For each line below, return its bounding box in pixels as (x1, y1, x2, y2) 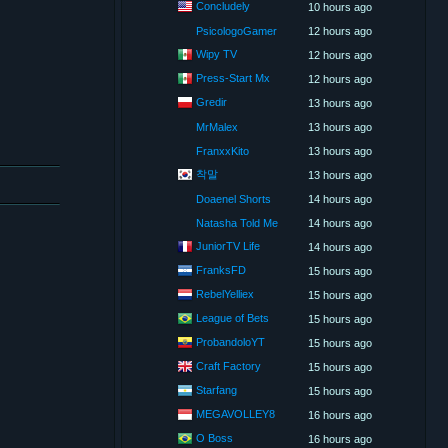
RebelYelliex (196, 287, 254, 300)
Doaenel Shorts (196, 193, 271, 205)
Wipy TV (196, 47, 237, 60)
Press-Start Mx (196, 71, 270, 84)
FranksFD (196, 263, 246, 276)
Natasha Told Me (196, 217, 278, 229)
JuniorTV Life (196, 239, 260, 252)
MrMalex (196, 121, 238, 133)
